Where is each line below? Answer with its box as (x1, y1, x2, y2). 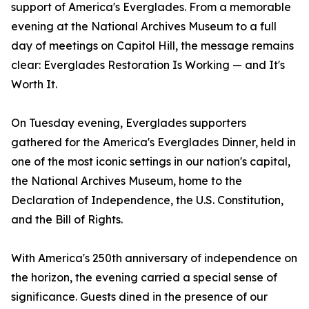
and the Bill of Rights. (11, 212, 123, 226)
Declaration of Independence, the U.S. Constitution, (11, 193, 283, 207)
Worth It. (11, 77, 57, 91)
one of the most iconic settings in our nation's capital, (11, 154, 290, 168)
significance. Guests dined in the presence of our (11, 290, 268, 303)
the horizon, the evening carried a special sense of (11, 270, 277, 284)
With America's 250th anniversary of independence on (11, 251, 297, 265)
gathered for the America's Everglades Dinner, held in (11, 135, 296, 149)
